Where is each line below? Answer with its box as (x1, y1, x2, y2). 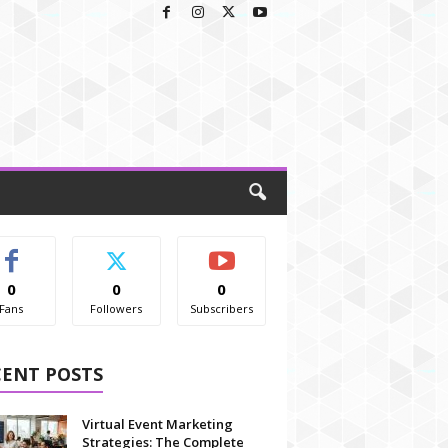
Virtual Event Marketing (81, 415, 233, 433)
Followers (90, 301, 143, 316)
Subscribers (190, 301, 254, 316)
